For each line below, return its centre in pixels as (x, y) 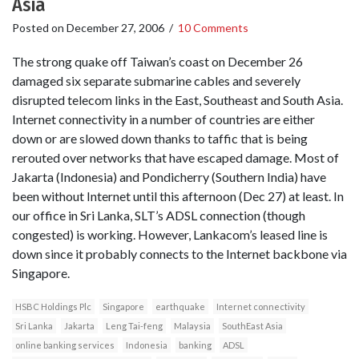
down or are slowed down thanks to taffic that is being (160, 138)
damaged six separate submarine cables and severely (156, 80)
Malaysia (192, 325)
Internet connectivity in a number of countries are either (163, 119)
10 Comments (213, 28)
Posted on (39, 28)
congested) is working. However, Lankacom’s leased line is (170, 234)
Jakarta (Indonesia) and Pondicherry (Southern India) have (169, 176)
